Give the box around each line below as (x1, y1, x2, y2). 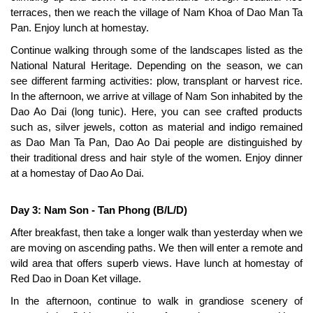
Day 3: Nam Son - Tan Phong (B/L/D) (10, 203, 187, 216)
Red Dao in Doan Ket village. (10, 272, 141, 284)
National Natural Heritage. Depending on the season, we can (10, 59, 303, 71)
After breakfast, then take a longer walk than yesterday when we (10, 226, 303, 238)
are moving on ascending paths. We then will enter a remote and (10, 241, 303, 254)
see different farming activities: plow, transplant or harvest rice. (10, 74, 303, 87)
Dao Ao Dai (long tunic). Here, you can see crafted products (10, 105, 303, 117)
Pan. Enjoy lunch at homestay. (10, 21, 149, 34)
